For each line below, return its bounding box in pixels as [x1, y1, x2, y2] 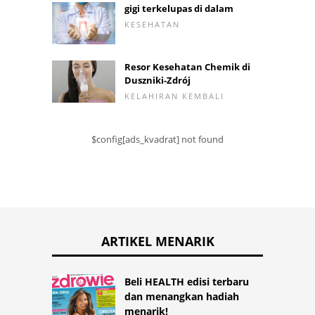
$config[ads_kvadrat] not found [91, 132, 224, 146]
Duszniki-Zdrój [124, 73, 191, 86]
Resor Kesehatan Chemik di [124, 60, 250, 73]
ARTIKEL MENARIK [101, 232, 214, 250]
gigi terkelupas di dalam [124, 1, 233, 15]
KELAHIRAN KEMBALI [124, 90, 224, 101]
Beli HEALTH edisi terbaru [124, 274, 249, 288]
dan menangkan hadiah [124, 289, 239, 303]
